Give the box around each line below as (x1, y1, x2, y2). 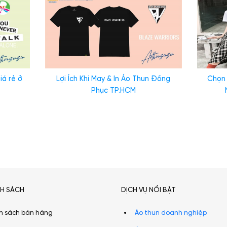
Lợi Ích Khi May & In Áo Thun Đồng (56, 75, 171, 84)
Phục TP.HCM (91, 87, 136, 95)
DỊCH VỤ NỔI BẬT (121, 186, 176, 194)
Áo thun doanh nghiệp (134, 210, 207, 217)
